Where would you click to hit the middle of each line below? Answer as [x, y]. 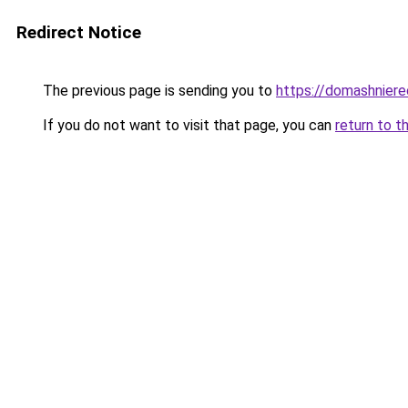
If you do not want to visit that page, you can [187, 125]
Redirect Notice [79, 32]
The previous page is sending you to [158, 91]
